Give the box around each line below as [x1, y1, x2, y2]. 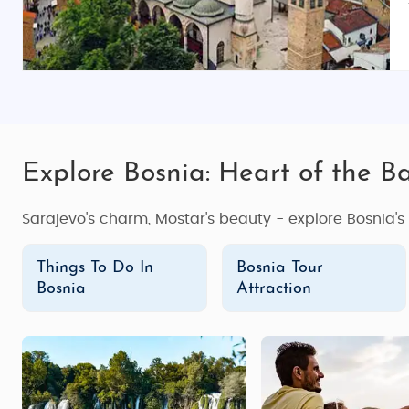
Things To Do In [37, 259, 153, 277]
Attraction [236, 280, 311, 298]
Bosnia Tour [236, 259, 323, 277]
